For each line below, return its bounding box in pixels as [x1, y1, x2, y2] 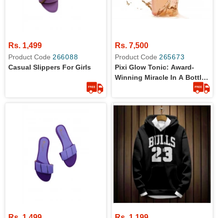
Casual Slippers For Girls [8, 63, 91, 71]
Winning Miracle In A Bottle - [115, 73, 210, 81]
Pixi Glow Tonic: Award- [115, 63, 194, 71]
